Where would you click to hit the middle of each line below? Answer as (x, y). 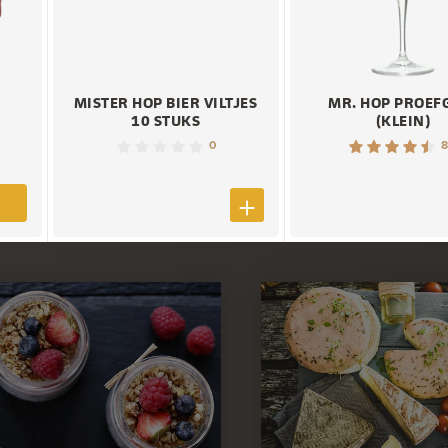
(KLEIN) (403, 121)
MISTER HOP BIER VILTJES (165, 103)
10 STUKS (166, 121)
